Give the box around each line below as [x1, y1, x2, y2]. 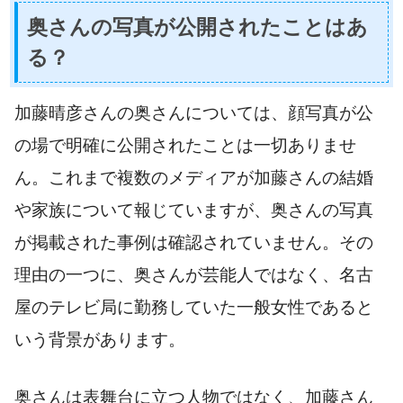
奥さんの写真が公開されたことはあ [27, 14, 368, 39]
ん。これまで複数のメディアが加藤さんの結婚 [14, 167, 373, 187]
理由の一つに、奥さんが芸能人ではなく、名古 [14, 264, 373, 284]
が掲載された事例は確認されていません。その [14, 232, 373, 252]
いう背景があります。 [14, 329, 185, 349]
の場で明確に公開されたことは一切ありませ [14, 135, 356, 155]
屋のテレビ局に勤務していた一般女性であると [14, 297, 373, 317]
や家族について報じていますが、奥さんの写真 [14, 200, 373, 219]
